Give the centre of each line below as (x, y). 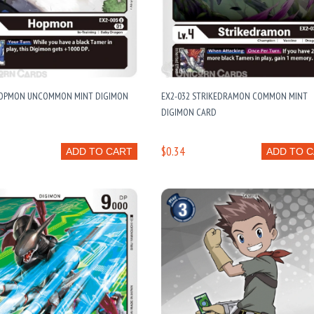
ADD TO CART (100, 151)
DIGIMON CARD (189, 112)
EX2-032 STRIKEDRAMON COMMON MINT (235, 96)
